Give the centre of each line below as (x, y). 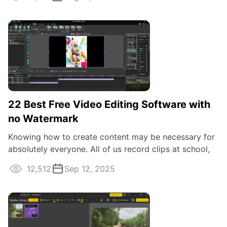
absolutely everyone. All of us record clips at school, (109, 149)
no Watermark (43, 118)
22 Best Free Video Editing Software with (109, 104)
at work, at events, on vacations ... (74, 161)
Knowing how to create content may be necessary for (111, 137)
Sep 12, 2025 (90, 168)
